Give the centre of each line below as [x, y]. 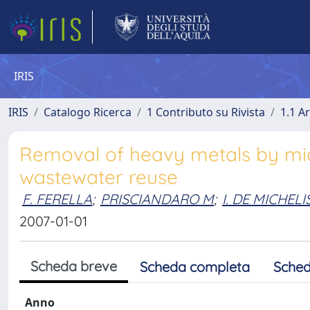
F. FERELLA [57, 199]
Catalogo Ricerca [88, 112]
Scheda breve [74, 266]
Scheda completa [195, 267]
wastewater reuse [99, 177]
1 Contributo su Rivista [206, 112]
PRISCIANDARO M [157, 199]
